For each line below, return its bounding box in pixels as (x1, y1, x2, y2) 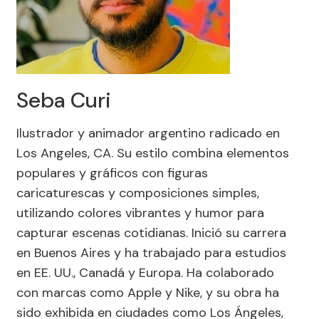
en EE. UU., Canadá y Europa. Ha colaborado (16, 264, 274, 281)
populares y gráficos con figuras (16, 164, 208, 182)
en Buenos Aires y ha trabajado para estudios (16, 244, 286, 261)
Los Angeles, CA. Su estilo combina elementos (16, 145, 289, 162)
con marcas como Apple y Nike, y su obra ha (16, 284, 279, 301)
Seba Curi (16, 86, 111, 114)
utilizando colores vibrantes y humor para (16, 204, 264, 221)
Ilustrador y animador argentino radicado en (16, 125, 280, 142)
